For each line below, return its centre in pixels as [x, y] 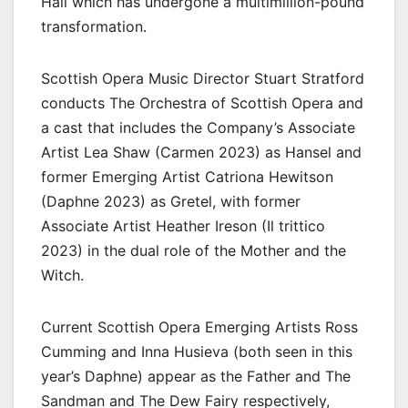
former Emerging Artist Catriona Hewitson [187, 176]
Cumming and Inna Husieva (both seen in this [197, 351]
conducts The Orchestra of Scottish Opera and [202, 102]
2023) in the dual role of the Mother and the [194, 250]
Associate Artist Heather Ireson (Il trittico [183, 225]
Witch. [62, 275]
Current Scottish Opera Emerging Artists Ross [199, 326]
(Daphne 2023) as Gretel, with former [171, 201]
